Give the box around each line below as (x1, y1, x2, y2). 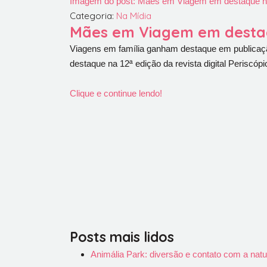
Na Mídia (116, 10, 151, 21)
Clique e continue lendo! (70, 88, 162, 98)
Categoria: (70, 10, 116, 21)
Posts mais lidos (70, 228, 174, 246)
